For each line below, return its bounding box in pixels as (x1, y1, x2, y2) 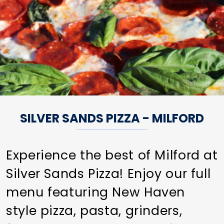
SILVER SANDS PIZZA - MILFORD (20, 109, 204, 126)
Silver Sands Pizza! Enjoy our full (6, 164, 211, 182)
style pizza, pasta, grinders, (6, 201, 182, 219)
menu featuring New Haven (6, 183, 185, 201)
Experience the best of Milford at (6, 146, 218, 164)
